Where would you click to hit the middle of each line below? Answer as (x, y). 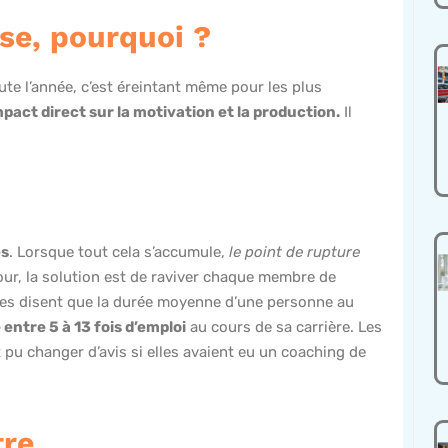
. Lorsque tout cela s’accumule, (119, 252)
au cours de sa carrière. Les (284, 327)
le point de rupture (294, 252)
